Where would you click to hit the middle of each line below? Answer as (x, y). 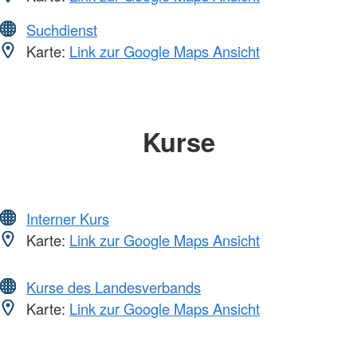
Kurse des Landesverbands (114, 287)
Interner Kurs (68, 219)
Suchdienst (62, 29)
